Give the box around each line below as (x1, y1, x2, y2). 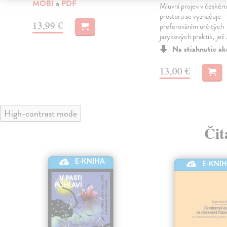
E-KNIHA (74, 158, 105, 166)
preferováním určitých (159, 21, 224, 32)
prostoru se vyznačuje (159, 11, 221, 22)
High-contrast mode (4, 106, 77, 121)
